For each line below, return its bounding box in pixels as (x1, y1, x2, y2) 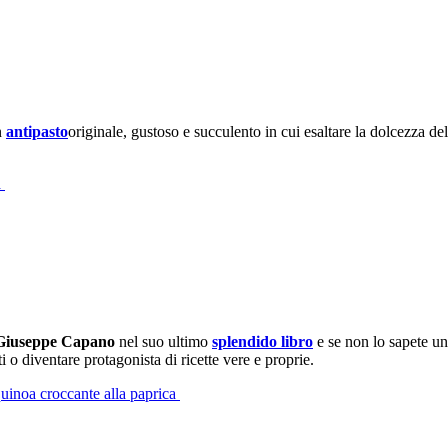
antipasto (6, 122, 68, 140)
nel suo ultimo (115, 332, 212, 350)
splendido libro (212, 332, 313, 350)
